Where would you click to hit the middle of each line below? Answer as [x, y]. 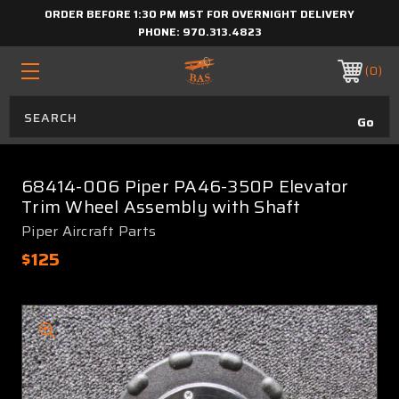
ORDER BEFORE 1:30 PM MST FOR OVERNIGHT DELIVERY [199, 14]
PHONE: [160, 32]
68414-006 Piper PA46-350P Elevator [185, 186]
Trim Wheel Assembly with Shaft [161, 207]
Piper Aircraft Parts [89, 231]
